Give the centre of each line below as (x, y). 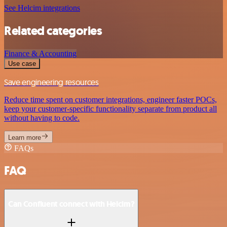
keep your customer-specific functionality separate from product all (110, 108)
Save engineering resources (51, 82)
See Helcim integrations (42, 8)
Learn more (25, 137)
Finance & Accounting (40, 53)
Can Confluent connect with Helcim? (71, 204)
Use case (22, 63)
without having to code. (42, 118)
